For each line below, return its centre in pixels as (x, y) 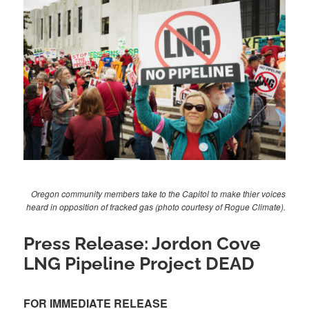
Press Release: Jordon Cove (142, 243)
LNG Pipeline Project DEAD (139, 263)
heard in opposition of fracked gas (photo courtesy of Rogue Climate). (156, 206)
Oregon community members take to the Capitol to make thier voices (158, 193)
